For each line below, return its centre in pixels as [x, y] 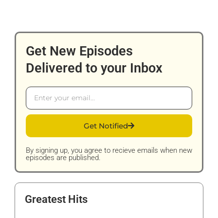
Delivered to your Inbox [94, 68]
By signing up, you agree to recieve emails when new [109, 150]
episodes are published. [63, 157]
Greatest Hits [56, 199]
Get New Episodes [79, 51]
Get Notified [106, 126]
